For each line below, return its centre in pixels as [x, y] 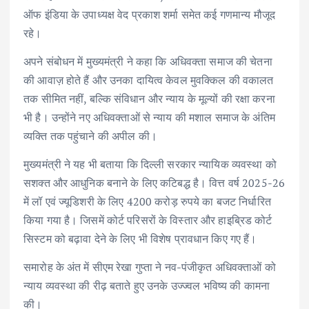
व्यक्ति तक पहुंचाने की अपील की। [90, 136]
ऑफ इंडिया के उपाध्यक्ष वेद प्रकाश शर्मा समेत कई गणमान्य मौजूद [149, 14]
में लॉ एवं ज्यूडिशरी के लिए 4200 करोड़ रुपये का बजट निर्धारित [147, 201]
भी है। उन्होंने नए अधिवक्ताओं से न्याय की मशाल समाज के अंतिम [149, 117]
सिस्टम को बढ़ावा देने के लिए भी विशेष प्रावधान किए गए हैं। [140, 238]
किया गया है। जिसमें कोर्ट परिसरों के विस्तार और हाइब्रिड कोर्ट [148, 220]
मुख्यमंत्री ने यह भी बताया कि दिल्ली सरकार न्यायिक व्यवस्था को [150, 164]
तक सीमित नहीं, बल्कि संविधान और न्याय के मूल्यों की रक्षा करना [149, 98]
